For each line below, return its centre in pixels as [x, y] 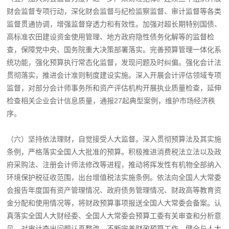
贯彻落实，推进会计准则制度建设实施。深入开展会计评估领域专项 [114, 75]
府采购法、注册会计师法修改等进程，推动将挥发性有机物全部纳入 [114, 164]
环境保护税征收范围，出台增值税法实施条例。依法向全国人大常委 [114, 177]
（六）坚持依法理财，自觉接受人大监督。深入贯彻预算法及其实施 [114, 139]
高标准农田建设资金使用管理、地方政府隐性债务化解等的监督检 [111, 37]
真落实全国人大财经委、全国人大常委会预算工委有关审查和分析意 [114, 215]
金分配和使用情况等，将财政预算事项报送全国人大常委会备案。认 [114, 203]
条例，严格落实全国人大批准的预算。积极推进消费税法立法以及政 [114, 152]
